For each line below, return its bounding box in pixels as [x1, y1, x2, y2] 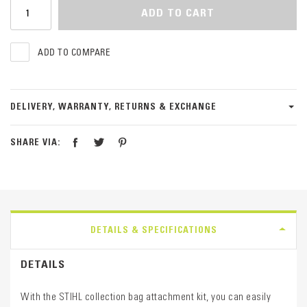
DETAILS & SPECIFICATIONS [90, 223, 217, 235]
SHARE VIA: [10, 136, 61, 148]
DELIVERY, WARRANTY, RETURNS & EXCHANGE [10, 100, 217, 112]
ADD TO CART [140, 5, 214, 19]
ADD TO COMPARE [38, 46, 110, 58]
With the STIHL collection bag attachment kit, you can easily [21, 290, 271, 303]
